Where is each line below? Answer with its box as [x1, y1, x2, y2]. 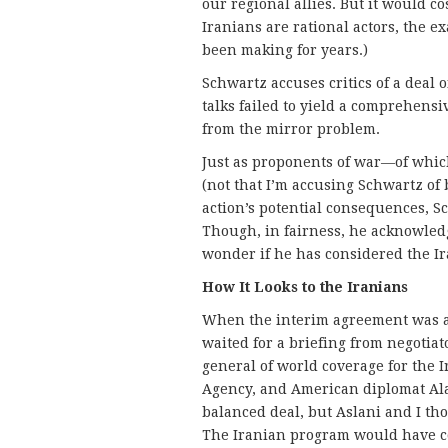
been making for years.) [202, 41, 368, 58]
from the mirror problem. [202, 120, 380, 137]
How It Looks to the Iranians [202, 278, 408, 295]
